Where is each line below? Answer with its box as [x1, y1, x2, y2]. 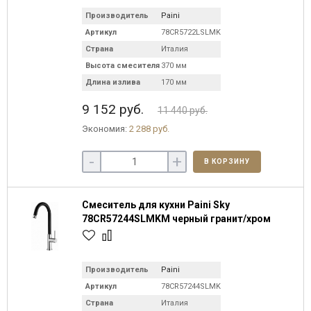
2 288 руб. [129, 124, 169, 134]
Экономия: [82, 124, 129, 134]
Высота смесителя [85, 61, 160, 70]
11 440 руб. [158, 105, 208, 116]
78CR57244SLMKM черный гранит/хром [82, 213, 271, 224]
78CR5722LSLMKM [161, 28, 228, 37]
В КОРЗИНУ [203, 158, 250, 165]
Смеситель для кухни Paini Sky [82, 199, 230, 210]
